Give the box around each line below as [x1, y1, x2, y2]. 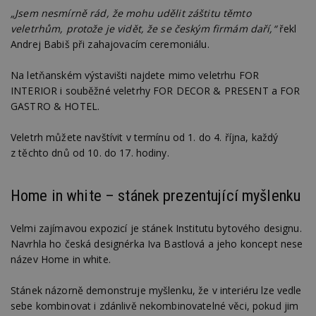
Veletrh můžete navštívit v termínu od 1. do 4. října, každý [11, 130, 279, 145]
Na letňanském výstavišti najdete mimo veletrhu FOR [11, 68, 259, 83]
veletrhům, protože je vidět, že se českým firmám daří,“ [11, 21, 279, 35]
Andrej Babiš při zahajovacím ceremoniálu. [11, 37, 209, 51]
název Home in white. [11, 252, 111, 266]
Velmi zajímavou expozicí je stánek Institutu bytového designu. [11, 221, 302, 235]
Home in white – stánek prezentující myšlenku [11, 186, 301, 205]
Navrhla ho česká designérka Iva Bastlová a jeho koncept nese [11, 236, 303, 250]
